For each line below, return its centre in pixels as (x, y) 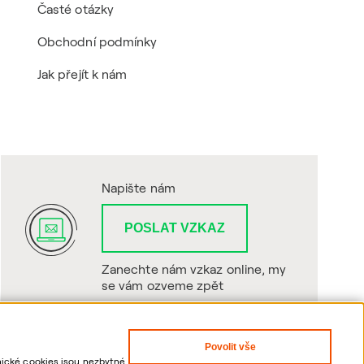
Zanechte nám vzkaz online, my (194, 269)
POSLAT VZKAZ (175, 228)
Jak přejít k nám (82, 74)
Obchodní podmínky (97, 41)
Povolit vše (230, 347)
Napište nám (139, 188)
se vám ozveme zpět (163, 285)
